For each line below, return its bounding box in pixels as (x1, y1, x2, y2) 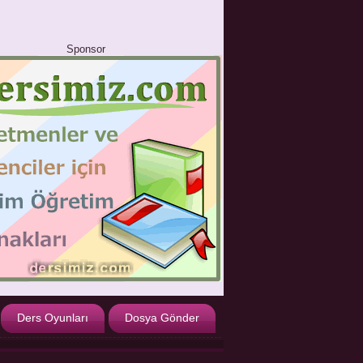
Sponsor (66, 43, 105, 55)
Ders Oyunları (17, 311, 88, 325)
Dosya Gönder (125, 311, 199, 325)
